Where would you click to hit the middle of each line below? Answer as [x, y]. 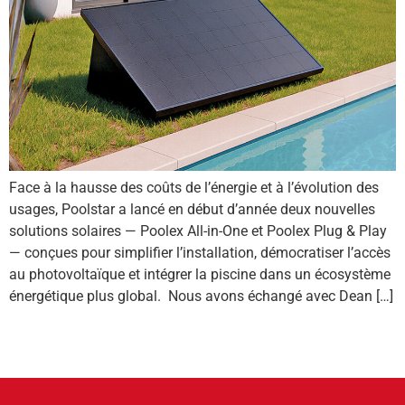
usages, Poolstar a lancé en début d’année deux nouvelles [192, 209]
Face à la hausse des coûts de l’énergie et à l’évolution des [194, 187]
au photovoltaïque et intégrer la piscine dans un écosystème [200, 274]
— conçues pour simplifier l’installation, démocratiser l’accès [200, 252]
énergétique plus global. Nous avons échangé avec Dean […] [201, 296]
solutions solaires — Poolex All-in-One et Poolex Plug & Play [198, 231]
